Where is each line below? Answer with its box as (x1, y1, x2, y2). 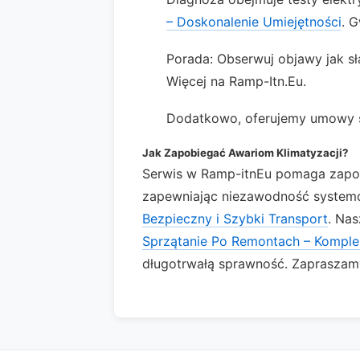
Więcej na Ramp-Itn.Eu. (166, 73, 306, 89)
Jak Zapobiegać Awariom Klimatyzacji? (142, 146, 348, 159)
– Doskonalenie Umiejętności (166, 14, 342, 30)
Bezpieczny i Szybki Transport (142, 211, 328, 227)
